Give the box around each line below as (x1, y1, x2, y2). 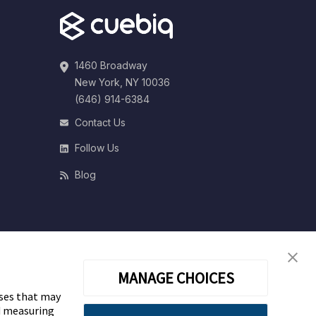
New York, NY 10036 (74, 75, 170, 88)
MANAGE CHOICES (117, 268, 234, 288)
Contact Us (74, 116, 126, 128)
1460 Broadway (74, 59, 147, 71)
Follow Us (74, 141, 119, 154)
